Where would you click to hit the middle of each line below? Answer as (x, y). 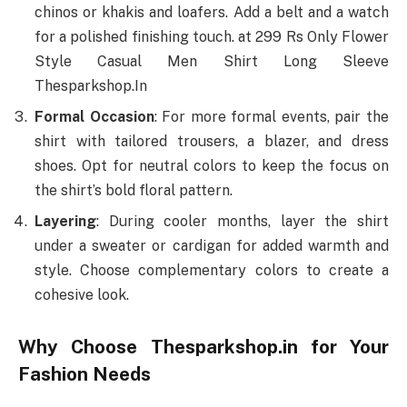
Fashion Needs (84, 374)
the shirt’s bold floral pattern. (134, 190)
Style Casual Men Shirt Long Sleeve (212, 61)
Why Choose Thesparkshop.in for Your (203, 347)
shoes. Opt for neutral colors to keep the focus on (212, 165)
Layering (65, 221)
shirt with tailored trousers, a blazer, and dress (212, 141)
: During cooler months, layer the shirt (243, 221)
